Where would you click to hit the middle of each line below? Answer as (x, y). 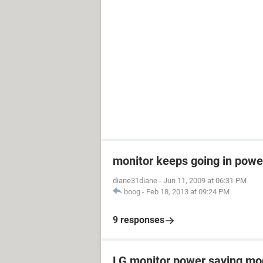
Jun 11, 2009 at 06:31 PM (205, 181)
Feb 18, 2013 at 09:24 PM (188, 192)
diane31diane (135, 181)
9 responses (139, 220)
